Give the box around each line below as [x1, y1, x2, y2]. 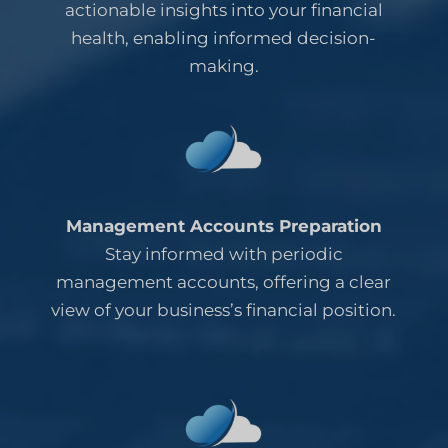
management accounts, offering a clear [56, 271, 392, 292]
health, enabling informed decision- [71, 27, 377, 48]
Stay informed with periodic [104, 243, 343, 264]
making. [188, 55, 259, 76]
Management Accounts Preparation [65, 215, 382, 236]
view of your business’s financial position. [51, 299, 397, 320]
